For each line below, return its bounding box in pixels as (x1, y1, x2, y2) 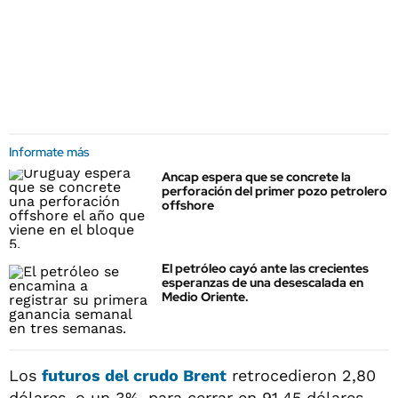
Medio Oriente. (162, 289, 249, 306)
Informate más (9, 144, 90, 160)
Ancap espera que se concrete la (162, 169, 351, 185)
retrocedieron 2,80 (227, 365, 376, 385)
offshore (162, 197, 214, 213)
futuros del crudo (42, 365, 183, 385)
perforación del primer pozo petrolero (162, 183, 387, 199)
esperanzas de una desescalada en (162, 275, 363, 291)
